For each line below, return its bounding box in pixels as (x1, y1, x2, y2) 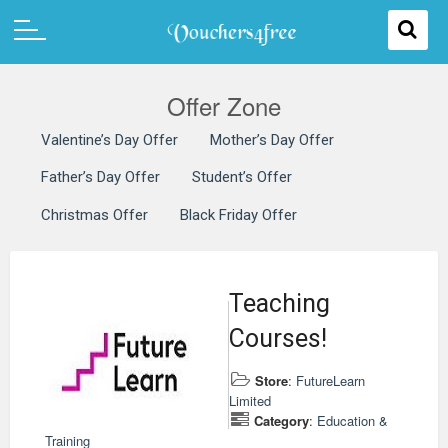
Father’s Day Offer (41, 168, 160, 187)
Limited (229, 390, 271, 410)
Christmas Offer (41, 205, 148, 224)
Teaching (229, 288, 330, 318)
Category (254, 410, 309, 430)
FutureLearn (296, 370, 365, 390)
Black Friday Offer (180, 205, 297, 224)
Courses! (229, 323, 327, 353)
